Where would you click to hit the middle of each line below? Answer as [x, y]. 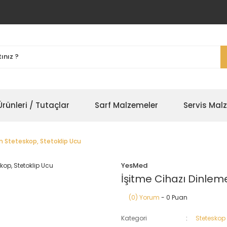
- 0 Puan [174, 197]
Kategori [134, 218]
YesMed [134, 165]
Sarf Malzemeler [126, 105]
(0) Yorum [144, 197]
